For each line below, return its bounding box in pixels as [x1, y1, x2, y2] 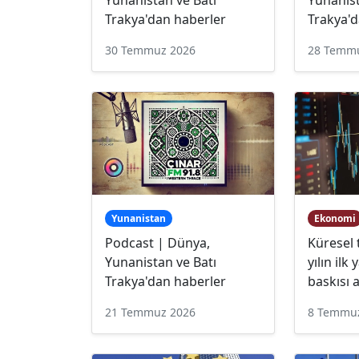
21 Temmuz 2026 [105, 304, 196, 320]
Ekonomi [314, 211, 357, 225]
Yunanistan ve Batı [105, 252, 216, 271]
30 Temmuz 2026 [105, 42, 196, 58]
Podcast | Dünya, [105, 233, 210, 252]
